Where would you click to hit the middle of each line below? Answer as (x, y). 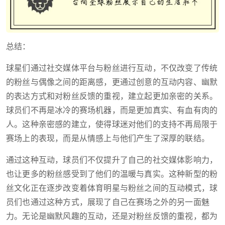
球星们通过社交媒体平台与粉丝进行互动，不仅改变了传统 (112, 68)
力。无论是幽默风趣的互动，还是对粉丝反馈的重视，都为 (112, 216)
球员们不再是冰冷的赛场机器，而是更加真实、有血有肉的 (112, 110)
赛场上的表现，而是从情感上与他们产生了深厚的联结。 (108, 139)
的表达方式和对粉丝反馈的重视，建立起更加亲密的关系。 (112, 96)
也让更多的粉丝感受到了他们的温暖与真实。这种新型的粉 (112, 174)
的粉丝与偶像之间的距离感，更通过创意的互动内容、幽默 (112, 82)
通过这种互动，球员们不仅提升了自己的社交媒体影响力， (112, 160)
